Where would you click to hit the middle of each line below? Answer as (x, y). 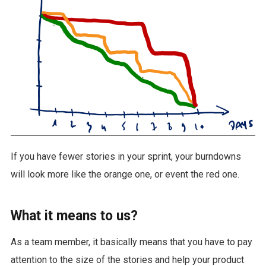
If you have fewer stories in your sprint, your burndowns (126, 156)
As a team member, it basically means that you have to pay (131, 242)
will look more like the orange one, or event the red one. (125, 174)
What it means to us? (74, 216)
